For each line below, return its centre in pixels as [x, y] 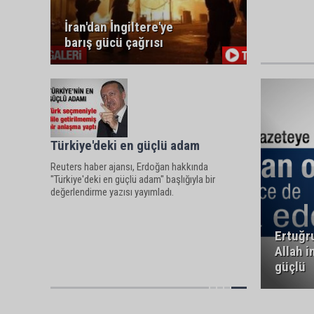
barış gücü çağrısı [114, 42]
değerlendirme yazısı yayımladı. [112, 192]
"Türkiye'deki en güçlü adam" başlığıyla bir [133, 179]
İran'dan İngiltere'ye [119, 27]
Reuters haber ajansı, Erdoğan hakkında [129, 167]
